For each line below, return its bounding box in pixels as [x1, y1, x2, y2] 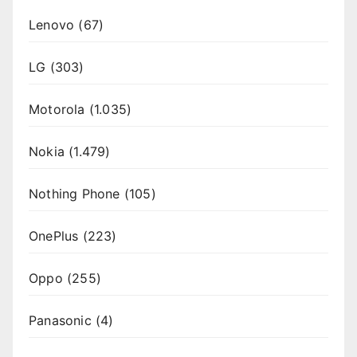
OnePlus [29, 228, 79, 245]
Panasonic [29, 312, 92, 329]
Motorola [29, 101, 85, 118]
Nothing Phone [29, 186, 120, 202]
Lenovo [29, 17, 75, 33]
